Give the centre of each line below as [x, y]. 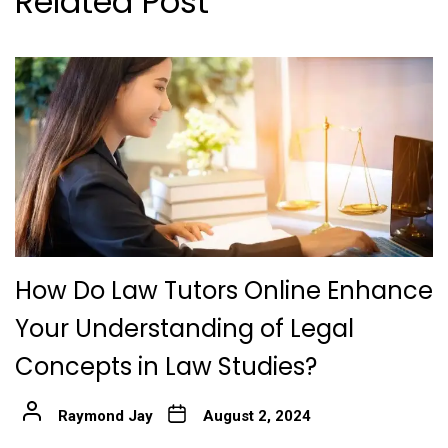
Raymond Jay [105, 416]
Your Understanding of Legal [184, 329]
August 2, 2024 [256, 416]
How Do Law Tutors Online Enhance [224, 291]
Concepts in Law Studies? [166, 367]
